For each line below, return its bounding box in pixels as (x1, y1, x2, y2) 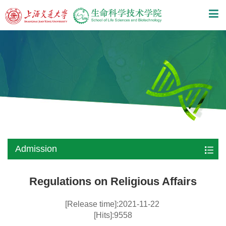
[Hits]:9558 (94, 211, 132, 219)
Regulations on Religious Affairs (29, 175, 197, 188)
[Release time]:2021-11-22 (65, 200, 161, 208)
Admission (15, 144, 57, 154)
